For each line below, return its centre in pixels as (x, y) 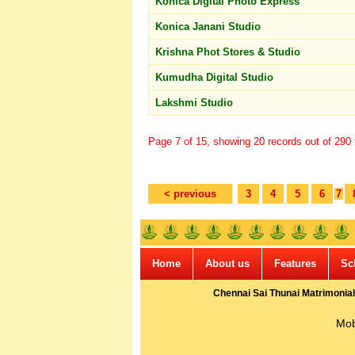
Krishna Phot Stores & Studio (229, 52)
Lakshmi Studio (196, 103)
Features (295, 263)
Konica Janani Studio (210, 27)
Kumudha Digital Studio (216, 77)
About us (227, 263)
